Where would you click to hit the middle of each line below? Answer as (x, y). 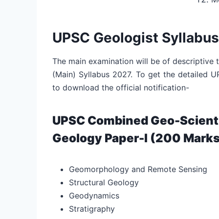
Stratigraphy (92, 208)
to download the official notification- (121, 87)
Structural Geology (104, 182)
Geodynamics (94, 195)
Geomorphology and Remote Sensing (138, 169)
